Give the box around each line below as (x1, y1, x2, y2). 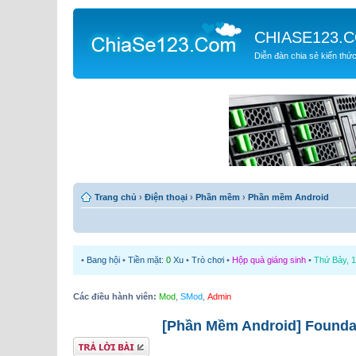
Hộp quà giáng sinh (232, 254, 306, 265)
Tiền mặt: (128, 254, 166, 265)
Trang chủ (95, 192, 137, 202)
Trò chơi (192, 254, 224, 265)
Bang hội (87, 254, 120, 265)
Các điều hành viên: (73, 291, 157, 301)
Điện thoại (145, 192, 188, 202)
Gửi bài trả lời (73, 339, 125, 348)
